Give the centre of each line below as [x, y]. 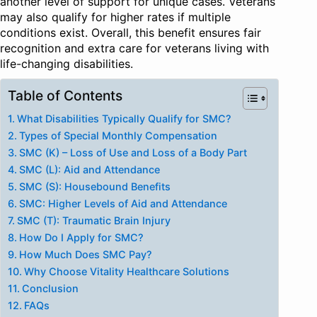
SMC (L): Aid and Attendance [89, 170]
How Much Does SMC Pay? [85, 255]
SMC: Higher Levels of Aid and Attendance [123, 204]
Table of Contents [65, 96]
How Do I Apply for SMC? [81, 238]
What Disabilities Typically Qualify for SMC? [124, 119]
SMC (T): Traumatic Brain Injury [93, 221]
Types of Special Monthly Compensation [118, 136]
